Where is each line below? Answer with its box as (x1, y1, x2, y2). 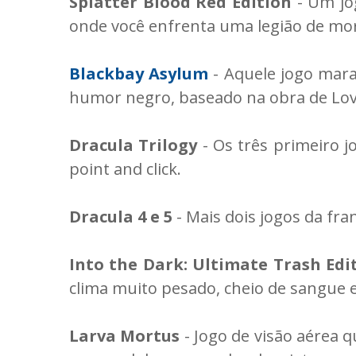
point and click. (69, 158, 181, 180)
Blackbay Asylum (69, 63, 209, 85)
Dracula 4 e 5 (69, 206, 176, 228)
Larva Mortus (69, 325, 184, 347)
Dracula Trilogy (69, 134, 203, 157)
